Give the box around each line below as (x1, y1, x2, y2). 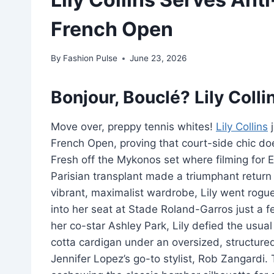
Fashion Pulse (63, 53, 118, 64)
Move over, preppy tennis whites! (51, 120, 216, 133)
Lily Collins (216, 120, 268, 133)
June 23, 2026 (130, 53, 187, 64)
